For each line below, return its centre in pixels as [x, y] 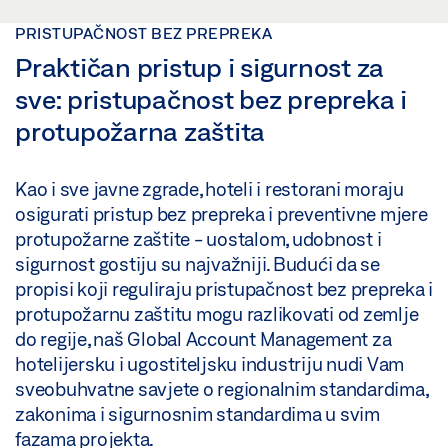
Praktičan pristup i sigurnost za [199, 66]
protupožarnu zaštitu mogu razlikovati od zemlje [217, 313]
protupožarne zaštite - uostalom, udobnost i [198, 238]
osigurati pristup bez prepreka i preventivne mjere [221, 213]
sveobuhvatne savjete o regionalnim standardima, [221, 388]
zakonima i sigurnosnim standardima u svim [197, 413]
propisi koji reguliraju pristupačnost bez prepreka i [224, 288]
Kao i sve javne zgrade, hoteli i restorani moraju [209, 188]
